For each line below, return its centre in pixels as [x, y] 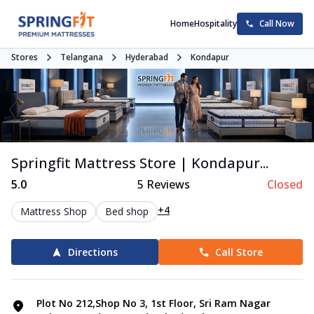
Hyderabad [147, 57]
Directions [93, 252]
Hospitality [216, 23]
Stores [25, 57]
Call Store [239, 252]
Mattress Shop [54, 212]
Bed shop [127, 212]
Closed [285, 185]
